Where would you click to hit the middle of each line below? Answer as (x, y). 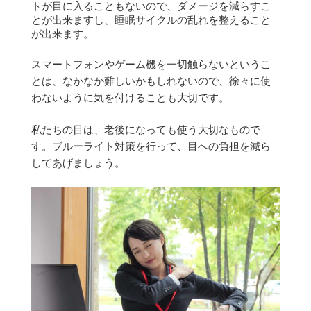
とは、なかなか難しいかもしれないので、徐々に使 (151, 81)
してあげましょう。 (78, 163)
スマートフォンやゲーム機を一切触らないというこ (151, 64)
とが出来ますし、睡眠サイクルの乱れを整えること (151, 20)
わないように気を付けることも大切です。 (130, 98)
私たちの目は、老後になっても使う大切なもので (145, 129)
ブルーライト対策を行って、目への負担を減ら (161, 146)
